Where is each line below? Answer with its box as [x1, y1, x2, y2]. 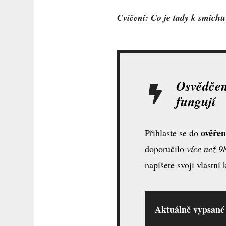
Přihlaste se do [145, 127, 201, 139]
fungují [176, 92, 215, 111]
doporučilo [145, 143, 187, 155]
